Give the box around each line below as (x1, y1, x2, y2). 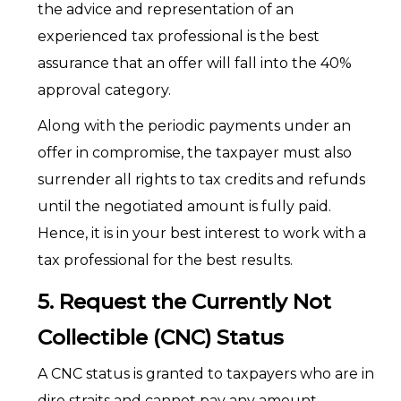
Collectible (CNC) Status (37, 325, 284, 350)
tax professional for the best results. (37, 252, 293, 269)
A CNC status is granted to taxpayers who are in (37, 365, 374, 382)
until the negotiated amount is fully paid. (37, 198, 331, 215)
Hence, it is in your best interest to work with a (37, 225, 366, 242)
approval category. (37, 81, 171, 98)
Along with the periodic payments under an (37, 117, 351, 134)
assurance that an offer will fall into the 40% (37, 55, 352, 72)
